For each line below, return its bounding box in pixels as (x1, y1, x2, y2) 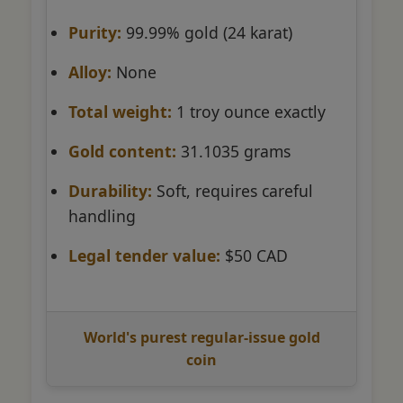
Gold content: (68, 139, 176, 162)
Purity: (68, 21, 121, 43)
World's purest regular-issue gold (83, 327, 320, 347)
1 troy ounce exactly (172, 100, 326, 122)
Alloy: (68, 60, 112, 83)
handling (68, 204, 136, 227)
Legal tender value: (68, 244, 220, 266)
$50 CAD (220, 244, 288, 266)
